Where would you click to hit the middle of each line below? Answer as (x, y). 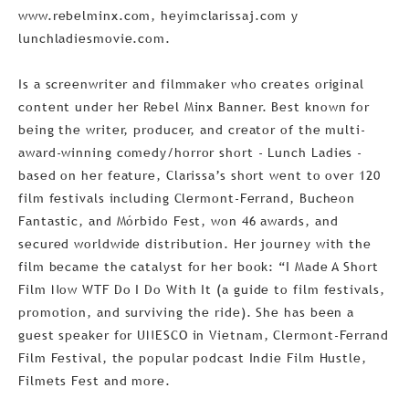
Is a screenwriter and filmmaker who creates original (191, 84)
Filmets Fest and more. (94, 380)
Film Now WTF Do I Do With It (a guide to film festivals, (202, 289)
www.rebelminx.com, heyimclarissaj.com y (159, 15)
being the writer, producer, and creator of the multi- (192, 129)
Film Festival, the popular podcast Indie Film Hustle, (193, 357)
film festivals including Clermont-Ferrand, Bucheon (187, 198)
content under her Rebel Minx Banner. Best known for (194, 106)
